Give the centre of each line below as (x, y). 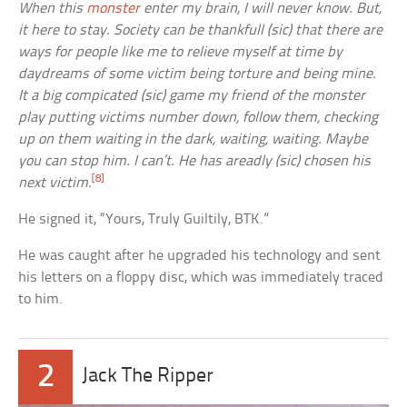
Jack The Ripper (148, 376)
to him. (41, 299)
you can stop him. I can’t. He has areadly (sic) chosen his (195, 161)
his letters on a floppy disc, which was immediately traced (201, 277)
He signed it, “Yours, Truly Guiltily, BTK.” (144, 219)
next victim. (55, 183)
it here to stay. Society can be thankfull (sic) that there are (201, 30)
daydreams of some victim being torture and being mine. (198, 74)
